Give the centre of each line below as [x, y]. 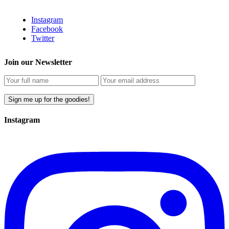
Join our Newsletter [38, 62]
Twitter [43, 38]
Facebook [47, 29]
